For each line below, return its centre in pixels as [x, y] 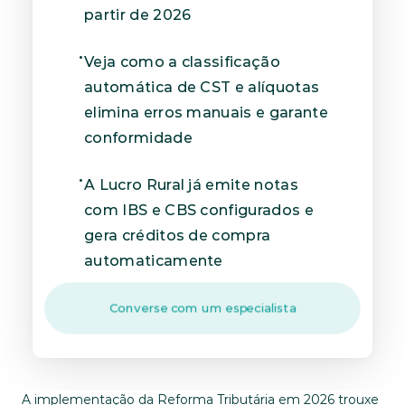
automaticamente [154, 261]
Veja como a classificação [183, 62]
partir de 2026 [138, 15]
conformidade [138, 138]
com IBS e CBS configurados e [199, 210]
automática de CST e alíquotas [202, 87]
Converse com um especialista [202, 308]
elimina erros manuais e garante [206, 113]
